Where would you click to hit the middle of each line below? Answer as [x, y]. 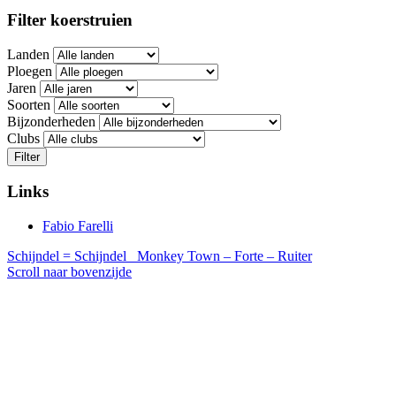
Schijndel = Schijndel [67, 256]
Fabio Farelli [78, 226]
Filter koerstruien [70, 19]
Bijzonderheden [51, 121]
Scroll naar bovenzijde [69, 272]
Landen [28, 54]
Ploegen [30, 71]
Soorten [29, 104]
